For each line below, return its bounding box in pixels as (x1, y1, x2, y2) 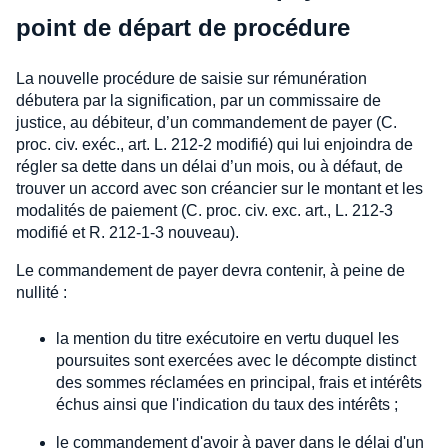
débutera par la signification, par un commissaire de (16, 92, 381, 110)
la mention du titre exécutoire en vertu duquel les (56, 330, 399, 348)
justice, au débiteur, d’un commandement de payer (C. (16, 114, 397, 132)
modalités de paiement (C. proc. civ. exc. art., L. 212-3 (16, 202, 393, 220)
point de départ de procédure (16, 14, 350, 42)
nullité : (16, 284, 67, 302)
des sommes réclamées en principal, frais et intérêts (56, 374, 422, 392)
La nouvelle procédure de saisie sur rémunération (16, 70, 367, 88)
